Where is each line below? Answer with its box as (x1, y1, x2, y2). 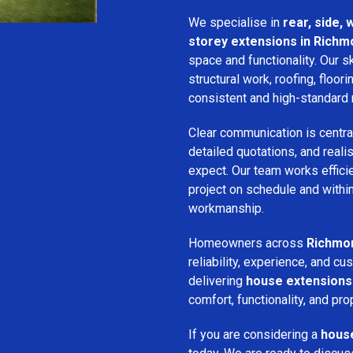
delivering (188, 273, 246, 288)
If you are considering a (188, 326, 321, 342)
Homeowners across (188, 235, 307, 251)
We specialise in (188, 14, 283, 30)
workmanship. (188, 200, 264, 216)
